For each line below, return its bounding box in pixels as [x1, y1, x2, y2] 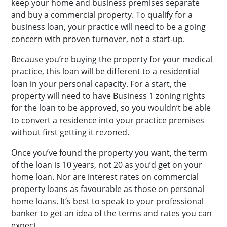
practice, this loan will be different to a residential [11, 66, 200, 77]
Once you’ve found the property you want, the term [11, 147, 207, 158]
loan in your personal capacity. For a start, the [11, 78, 186, 89]
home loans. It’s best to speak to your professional [11, 196, 204, 207]
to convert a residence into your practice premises [11, 115, 204, 126]
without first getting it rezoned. [11, 127, 129, 138]
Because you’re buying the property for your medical [11, 54, 212, 65]
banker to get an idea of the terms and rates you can [11, 208, 212, 219]
